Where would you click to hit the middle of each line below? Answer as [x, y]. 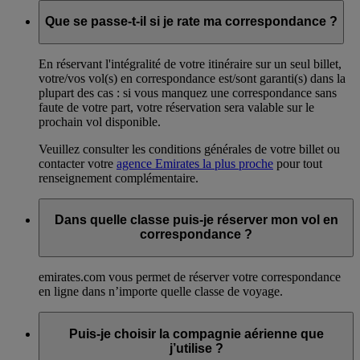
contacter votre [78, 163]
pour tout [298, 163]
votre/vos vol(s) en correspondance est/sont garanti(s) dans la [192, 78]
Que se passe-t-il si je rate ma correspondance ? [191, 22]
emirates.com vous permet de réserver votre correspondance [190, 276]
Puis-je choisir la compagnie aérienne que [196, 333]
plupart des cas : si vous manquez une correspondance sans [188, 92]
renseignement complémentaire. [119, 178]
